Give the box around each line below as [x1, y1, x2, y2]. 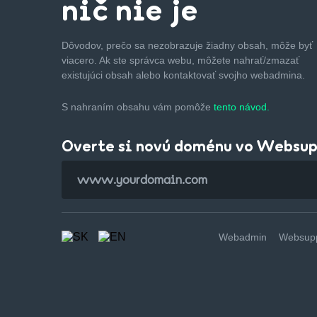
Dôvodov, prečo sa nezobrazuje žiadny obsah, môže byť [62, 39, 313, 51]
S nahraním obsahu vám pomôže [62, 100, 214, 113]
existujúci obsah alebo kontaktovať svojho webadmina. [62, 69, 305, 81]
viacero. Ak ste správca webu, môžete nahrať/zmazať [62, 54, 299, 66]
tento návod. [214, 100, 270, 113]
